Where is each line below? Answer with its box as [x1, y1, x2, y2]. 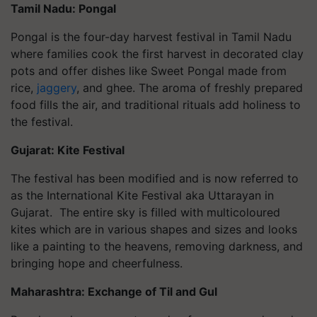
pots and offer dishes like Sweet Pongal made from [11, 64, 287, 78]
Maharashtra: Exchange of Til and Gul [11, 284, 217, 299]
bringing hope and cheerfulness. [11, 256, 183, 270]
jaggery [37, 81, 76, 95]
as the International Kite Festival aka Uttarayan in [11, 188, 274, 202]
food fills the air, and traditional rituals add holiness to [11, 98, 301, 112]
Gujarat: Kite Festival [11, 143, 125, 157]
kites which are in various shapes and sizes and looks [11, 222, 297, 236]
